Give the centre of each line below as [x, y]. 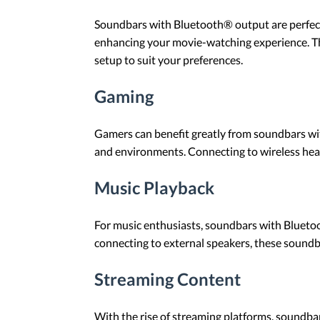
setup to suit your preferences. [169, 60]
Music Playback [154, 188]
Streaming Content [167, 279]
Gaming [124, 96]
